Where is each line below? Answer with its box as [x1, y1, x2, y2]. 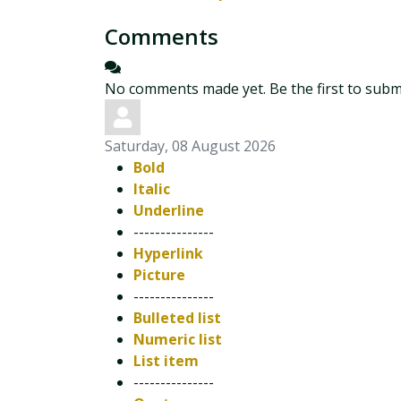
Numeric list [133, 329, 222, 349]
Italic [133, 179, 170, 199]
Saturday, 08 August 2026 [105, 136, 276, 156]
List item [133, 351, 199, 371]
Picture [133, 265, 185, 285]
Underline [133, 200, 204, 220]
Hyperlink [133, 243, 203, 263]
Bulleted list [133, 308, 221, 328]
